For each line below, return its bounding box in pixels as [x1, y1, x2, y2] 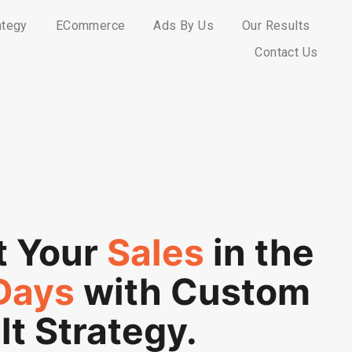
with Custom [74, 269, 310, 313]
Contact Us [255, 44, 318, 60]
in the [204, 230, 315, 274]
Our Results [241, 17, 310, 33]
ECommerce [55, 17, 126, 33]
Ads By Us [153, 17, 214, 33]
